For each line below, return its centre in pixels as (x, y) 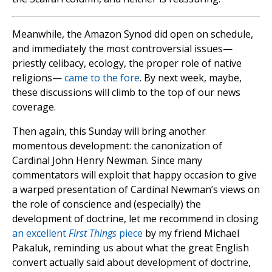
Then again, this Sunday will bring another (109, 131)
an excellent (40, 233)
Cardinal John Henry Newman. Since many (107, 161)
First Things (93, 233)
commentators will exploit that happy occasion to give (134, 175)
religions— (37, 78)
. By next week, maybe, (191, 78)
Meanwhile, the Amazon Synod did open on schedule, (133, 34)
